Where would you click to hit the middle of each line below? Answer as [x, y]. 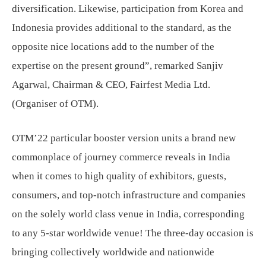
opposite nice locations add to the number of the [113, 46]
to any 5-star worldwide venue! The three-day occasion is [133, 233]
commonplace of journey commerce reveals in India [121, 157]
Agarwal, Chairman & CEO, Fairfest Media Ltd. [111, 84]
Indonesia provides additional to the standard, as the [122, 27]
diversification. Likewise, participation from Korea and [128, 8]
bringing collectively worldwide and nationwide [113, 252]
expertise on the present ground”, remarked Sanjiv [118, 65]
